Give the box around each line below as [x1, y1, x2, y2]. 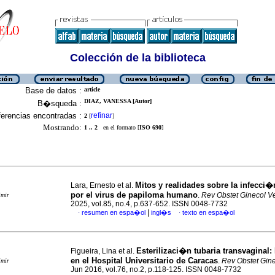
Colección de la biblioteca [69, 52, 206, 64]
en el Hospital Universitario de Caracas [71, 256, 218, 265]
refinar [91, 111, 112, 120]
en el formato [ [98, 124, 139, 131]
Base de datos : [25, 86, 82, 95]
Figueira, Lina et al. [71, 247, 136, 255]
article [84, 86, 100, 93]
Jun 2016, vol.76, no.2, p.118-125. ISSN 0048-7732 [71, 265, 241, 274]
